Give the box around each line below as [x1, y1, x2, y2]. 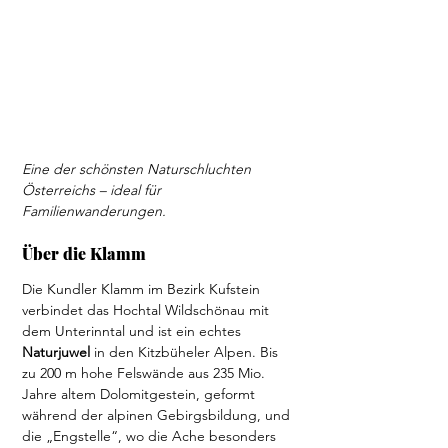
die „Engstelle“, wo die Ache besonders [22, 427, 280, 445]
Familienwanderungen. [22, 202, 166, 220]
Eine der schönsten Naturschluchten [22, 160, 255, 178]
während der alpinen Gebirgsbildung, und [22, 406, 294, 424]
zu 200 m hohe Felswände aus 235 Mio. [22, 364, 269, 382]
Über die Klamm [22, 243, 146, 264]
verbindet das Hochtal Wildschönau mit [22, 301, 273, 319]
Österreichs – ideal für [22, 181, 165, 199]
